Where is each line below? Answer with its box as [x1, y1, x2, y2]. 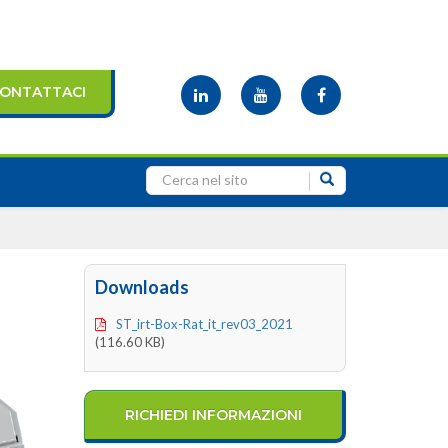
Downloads [94, 276, 189, 298]
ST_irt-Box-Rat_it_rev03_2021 [115, 316, 293, 332]
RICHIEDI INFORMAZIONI [124, 406, 302, 424]
